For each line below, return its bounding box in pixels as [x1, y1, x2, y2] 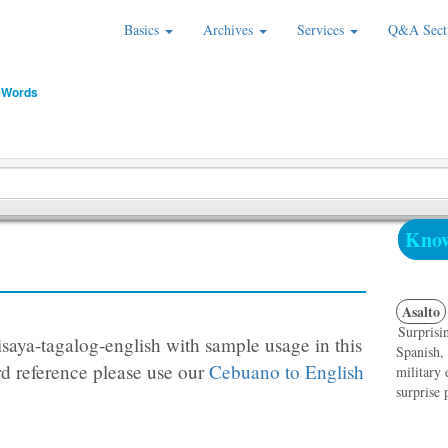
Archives [203, 20, 257, 39]
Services [297, 20, 348, 39]
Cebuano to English [209, 359, 364, 385]
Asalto [401, 301, 440, 322]
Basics [124, 20, 163, 39]
